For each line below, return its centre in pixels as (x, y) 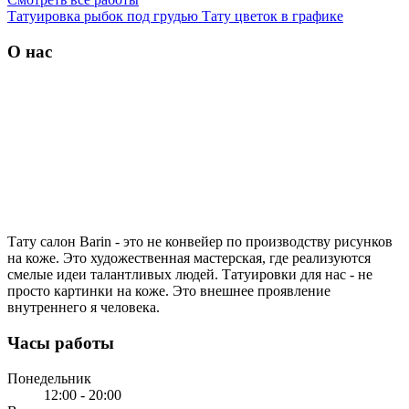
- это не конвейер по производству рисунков (252, 242)
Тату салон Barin (59, 242)
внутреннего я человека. (84, 308)
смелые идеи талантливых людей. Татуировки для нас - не (190, 275)
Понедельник (49, 378)
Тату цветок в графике (273, 16)
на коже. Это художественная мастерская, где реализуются (189, 258)
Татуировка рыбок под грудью (105, 16)
